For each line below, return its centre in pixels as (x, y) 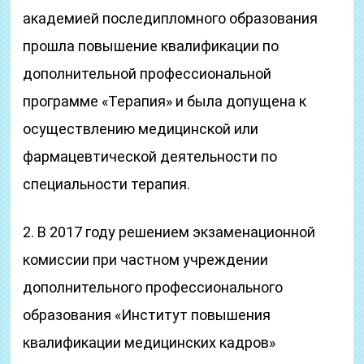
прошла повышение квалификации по (151, 46)
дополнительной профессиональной (147, 74)
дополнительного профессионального (153, 287)
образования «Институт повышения (147, 315)
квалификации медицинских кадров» (149, 342)
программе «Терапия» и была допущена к (165, 101)
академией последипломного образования (171, 18)
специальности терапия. (107, 184)
